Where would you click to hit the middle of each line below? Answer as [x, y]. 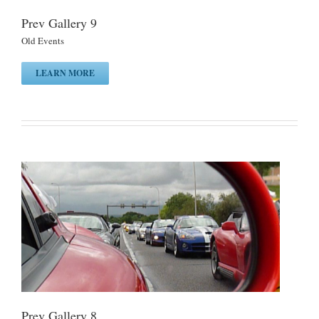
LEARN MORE [65, 73]
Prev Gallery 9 [59, 22]
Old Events [43, 40]
